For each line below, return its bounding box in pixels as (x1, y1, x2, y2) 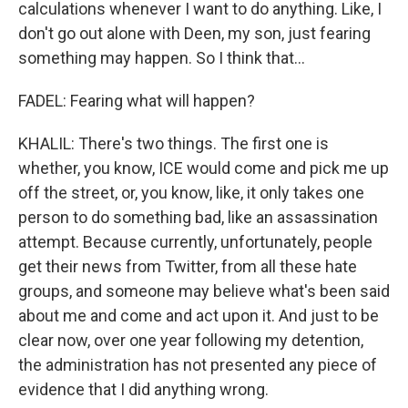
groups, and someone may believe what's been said (18, 281, 390, 301)
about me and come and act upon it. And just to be (18, 306, 379, 325)
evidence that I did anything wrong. (18, 380, 269, 399)
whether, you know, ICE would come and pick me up (18, 158, 389, 178)
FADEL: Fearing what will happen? (18, 91, 255, 110)
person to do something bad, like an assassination (18, 208, 378, 227)
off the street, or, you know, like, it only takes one (18, 183, 364, 202)
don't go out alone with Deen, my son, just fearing (18, 24, 371, 43)
